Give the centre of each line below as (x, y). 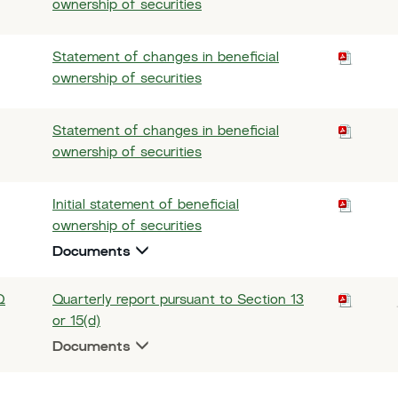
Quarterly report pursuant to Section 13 (178, 301)
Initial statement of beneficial (146, 206)
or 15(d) (76, 322)
